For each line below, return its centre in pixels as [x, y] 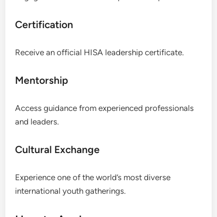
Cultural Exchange [58, 149]
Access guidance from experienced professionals [105, 108]
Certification [44, 24]
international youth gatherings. [71, 191]
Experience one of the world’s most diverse [93, 177]
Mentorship [42, 80]
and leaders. [37, 121]
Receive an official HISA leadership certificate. [100, 52]
